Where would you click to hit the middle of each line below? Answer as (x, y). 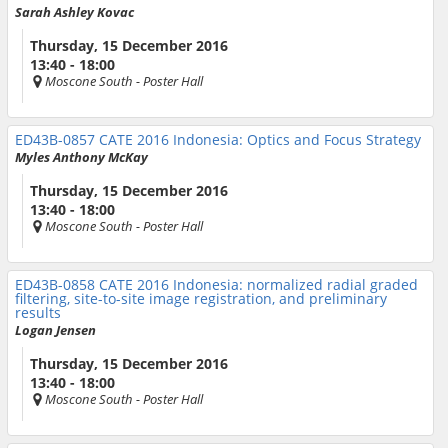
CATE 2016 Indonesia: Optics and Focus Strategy (260, 139)
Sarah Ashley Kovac (74, 11)
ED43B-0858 (57, 285)
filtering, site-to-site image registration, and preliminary (201, 299)
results (38, 313)
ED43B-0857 (57, 139)
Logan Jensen (55, 330)
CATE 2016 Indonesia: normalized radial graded (258, 285)
